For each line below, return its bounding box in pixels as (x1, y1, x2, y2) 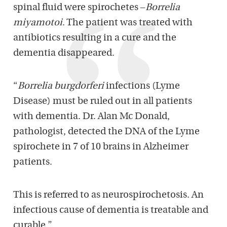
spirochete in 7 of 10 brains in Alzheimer (13, 142, 188, 152)
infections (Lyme (104, 81, 180, 91)
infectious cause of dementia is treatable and (13, 205, 208, 215)
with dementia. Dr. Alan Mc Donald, (13, 111, 170, 122)
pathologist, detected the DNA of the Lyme (13, 127, 200, 137)
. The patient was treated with (62, 18, 193, 28)
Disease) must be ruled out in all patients (13, 96, 192, 106)
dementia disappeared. (13, 48, 115, 58)
